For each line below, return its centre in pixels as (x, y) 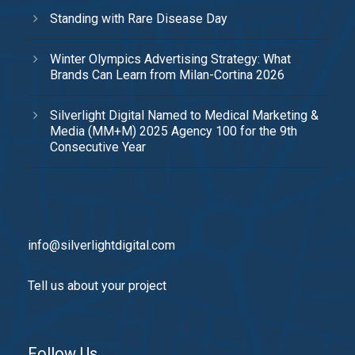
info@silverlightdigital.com (101, 245)
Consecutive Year (98, 147)
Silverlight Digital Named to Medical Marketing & (184, 115)
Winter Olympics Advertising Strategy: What (170, 59)
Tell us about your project (97, 286)
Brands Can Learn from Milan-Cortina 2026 (167, 75)
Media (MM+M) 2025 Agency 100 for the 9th (174, 131)
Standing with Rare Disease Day (139, 19)
